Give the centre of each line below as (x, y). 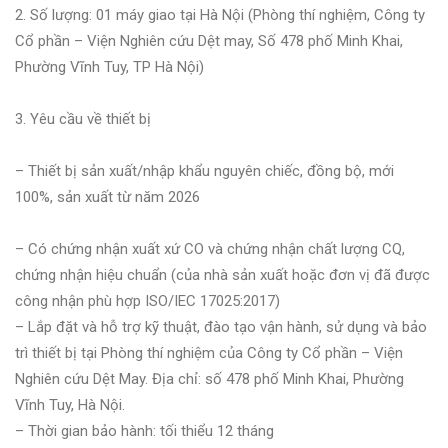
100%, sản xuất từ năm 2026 (107, 196)
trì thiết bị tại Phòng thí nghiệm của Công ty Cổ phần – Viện (209, 352)
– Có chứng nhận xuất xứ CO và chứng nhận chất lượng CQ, (210, 248)
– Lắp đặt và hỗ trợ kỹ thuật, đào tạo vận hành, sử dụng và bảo (221, 326)
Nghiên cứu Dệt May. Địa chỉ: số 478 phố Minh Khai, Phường (209, 378)
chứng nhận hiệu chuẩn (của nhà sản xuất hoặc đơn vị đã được (222, 274)
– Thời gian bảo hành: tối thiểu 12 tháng (144, 430)
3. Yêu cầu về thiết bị (83, 118)
